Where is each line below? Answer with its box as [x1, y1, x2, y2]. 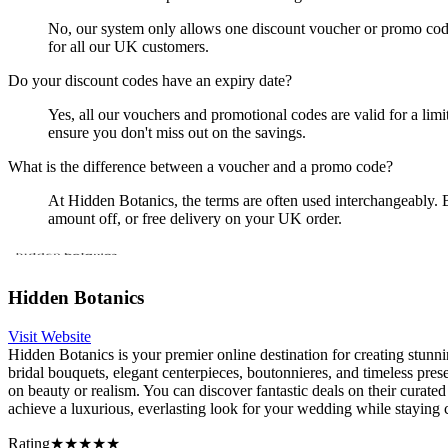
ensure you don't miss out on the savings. [48, 124, 306, 142]
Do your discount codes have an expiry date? [8, 72, 292, 90]
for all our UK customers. [48, 38, 209, 56]
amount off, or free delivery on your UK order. [48, 210, 342, 228]
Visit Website [8, 327, 91, 345]
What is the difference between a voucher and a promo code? [8, 158, 393, 176]
